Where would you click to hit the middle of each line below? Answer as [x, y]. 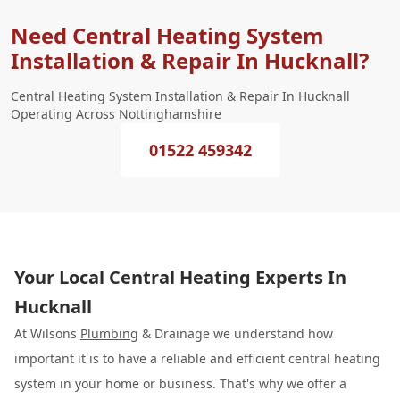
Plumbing [109, 333]
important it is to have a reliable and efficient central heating [197, 358]
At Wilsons [47, 333]
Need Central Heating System [167, 35]
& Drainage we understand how [236, 333]
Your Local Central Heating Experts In [180, 277]
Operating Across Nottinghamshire [116, 114]
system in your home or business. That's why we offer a [180, 383]
